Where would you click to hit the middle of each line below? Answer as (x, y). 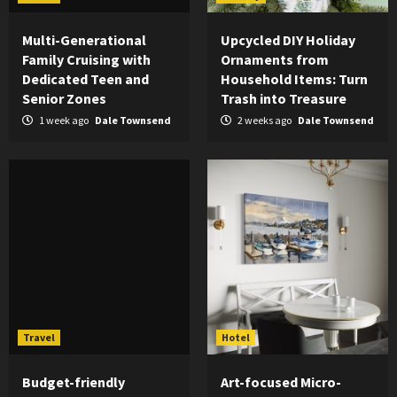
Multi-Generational (84, 40)
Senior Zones (64, 98)
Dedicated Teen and (86, 79)
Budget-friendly (74, 382)
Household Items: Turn (294, 79)
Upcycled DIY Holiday (288, 40)
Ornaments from (275, 59)
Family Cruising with (86, 59)
